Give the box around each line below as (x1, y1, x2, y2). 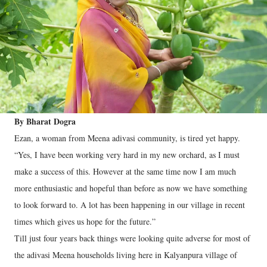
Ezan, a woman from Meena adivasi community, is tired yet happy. (14, 132, 240, 144)
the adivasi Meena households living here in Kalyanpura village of (14, 249, 237, 260)
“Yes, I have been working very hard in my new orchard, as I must (14, 148, 240, 160)
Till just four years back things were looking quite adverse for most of (14, 232, 250, 244)
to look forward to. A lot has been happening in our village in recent (14, 198, 245, 210)
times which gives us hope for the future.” (14, 215, 156, 227)
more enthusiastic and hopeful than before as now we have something (14, 182, 247, 194)
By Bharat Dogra (14, 114, 79, 128)
